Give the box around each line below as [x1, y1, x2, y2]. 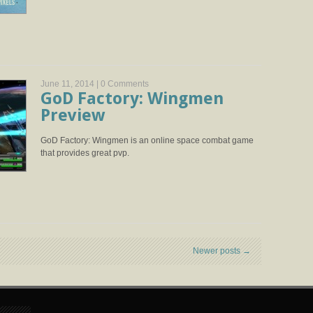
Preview [41, 105, 105, 125]
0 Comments [101, 79, 149, 89]
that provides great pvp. [41, 148, 129, 158]
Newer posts [193, 246, 242, 256]
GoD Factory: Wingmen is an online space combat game [41, 136, 254, 145]
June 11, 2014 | [41, 79, 101, 89]
